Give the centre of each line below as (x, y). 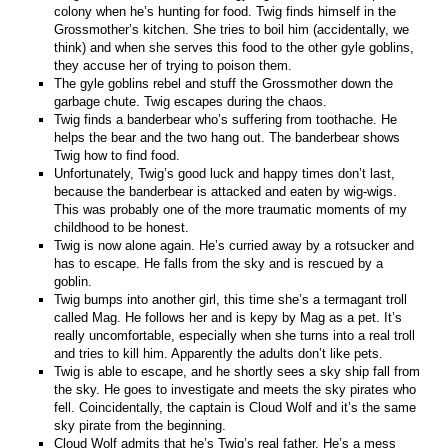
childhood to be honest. (122, 227)
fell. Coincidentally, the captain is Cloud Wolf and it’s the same (235, 407)
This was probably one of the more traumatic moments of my (231, 209)
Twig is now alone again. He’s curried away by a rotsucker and (234, 245)
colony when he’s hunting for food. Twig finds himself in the (225, 11)
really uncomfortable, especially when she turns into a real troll (235, 335)
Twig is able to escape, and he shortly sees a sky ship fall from (237, 371)
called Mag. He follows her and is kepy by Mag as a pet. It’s (228, 317)
